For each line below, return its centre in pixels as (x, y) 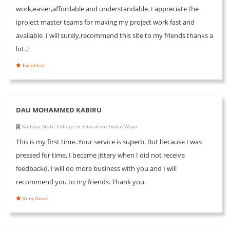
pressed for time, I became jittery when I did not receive (100, 155)
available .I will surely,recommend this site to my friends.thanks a (114, 35)
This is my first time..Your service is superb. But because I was (109, 141)
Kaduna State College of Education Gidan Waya (79, 126)
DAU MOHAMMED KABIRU (59, 110)
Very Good (34, 198)
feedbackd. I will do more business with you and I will (96, 168)
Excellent (33, 65)
